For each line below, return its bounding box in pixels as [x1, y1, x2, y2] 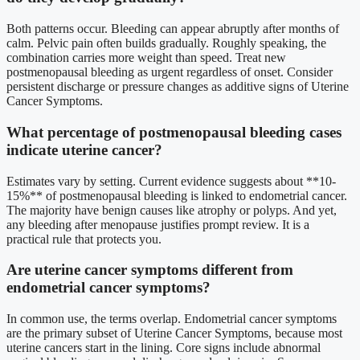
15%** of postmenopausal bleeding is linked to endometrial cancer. [6, 188, 347, 202]
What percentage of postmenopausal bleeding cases [6, 123, 342, 141]
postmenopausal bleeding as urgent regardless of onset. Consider [6, 65, 333, 80]
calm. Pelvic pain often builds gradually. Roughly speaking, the [6, 36, 326, 51]
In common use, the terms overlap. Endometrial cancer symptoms [6, 311, 337, 325]
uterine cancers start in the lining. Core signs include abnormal [6, 340, 321, 354]
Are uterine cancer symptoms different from [6, 261, 293, 279]
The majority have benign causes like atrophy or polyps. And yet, [6, 202, 337, 217]
